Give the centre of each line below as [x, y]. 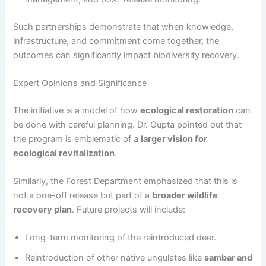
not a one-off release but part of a [83, 196]
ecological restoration [187, 110]
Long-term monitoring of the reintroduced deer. [121, 238]
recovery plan [43, 210]
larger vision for [174, 139]
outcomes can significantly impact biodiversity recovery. [126, 55]
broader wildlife [185, 196]
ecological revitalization [64, 153]
